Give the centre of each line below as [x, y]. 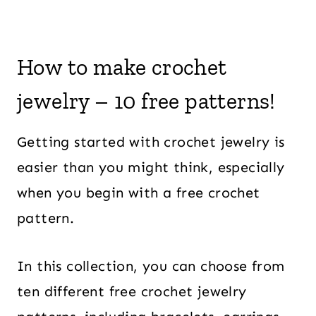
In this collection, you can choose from [151, 266]
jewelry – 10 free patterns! [146, 101]
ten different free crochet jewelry [132, 291]
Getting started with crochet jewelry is [151, 142]
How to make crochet [122, 67]
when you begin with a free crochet [139, 193]
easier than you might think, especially [151, 167]
